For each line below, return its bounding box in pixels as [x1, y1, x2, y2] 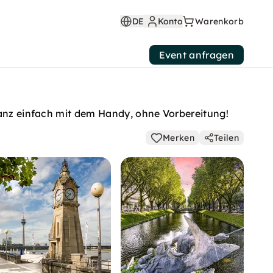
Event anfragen [158, 49, 234, 61]
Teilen [214, 132, 239, 143]
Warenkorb [195, 16, 244, 27]
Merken [163, 132, 195, 143]
